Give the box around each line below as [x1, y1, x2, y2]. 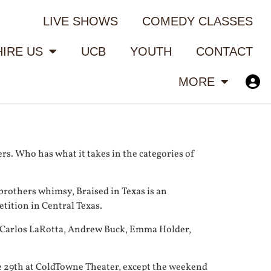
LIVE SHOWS [42, 15, 118, 28]
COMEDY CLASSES [142, 15, 253, 28]
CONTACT [195, 45, 253, 58]
